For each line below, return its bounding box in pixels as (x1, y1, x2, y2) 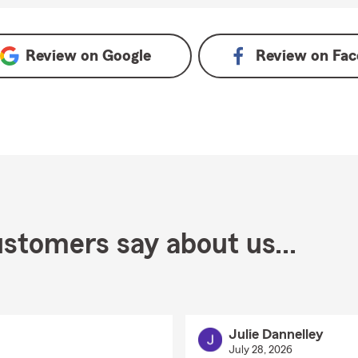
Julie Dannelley (228, 327, 324, 341)
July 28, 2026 (228, 344, 292, 356)
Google (101, 48, 151, 64)
